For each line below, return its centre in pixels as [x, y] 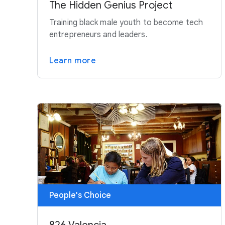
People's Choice [80, 196]
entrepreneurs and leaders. [98, 34]
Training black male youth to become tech [126, 22]
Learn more [73, 61]
